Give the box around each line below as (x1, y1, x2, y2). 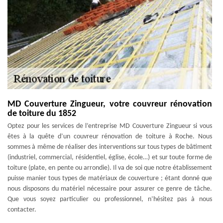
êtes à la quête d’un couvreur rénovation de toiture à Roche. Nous (7, 133, 212, 140)
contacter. (7, 206, 36, 214)
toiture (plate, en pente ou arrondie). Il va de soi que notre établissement (7, 164, 212, 172)
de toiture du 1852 (7, 109, 76, 118)
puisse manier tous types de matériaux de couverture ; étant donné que (7, 175, 212, 182)
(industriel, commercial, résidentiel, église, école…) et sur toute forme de (7, 154, 212, 161)
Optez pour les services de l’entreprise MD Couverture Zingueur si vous (7, 122, 212, 130)
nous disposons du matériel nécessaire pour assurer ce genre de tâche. (7, 185, 212, 193)
